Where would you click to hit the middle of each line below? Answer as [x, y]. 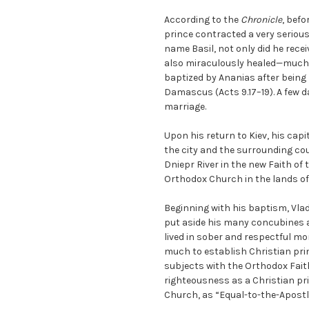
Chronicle [261, 20]
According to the [202, 20]
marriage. [185, 107]
